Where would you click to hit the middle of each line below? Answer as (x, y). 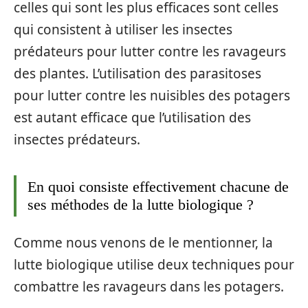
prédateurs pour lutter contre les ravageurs (150, 51)
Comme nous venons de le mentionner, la (143, 243)
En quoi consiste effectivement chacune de (158, 186)
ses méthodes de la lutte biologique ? (141, 204)
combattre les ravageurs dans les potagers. (149, 287)
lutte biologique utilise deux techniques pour (154, 265)
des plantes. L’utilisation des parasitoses (137, 73)
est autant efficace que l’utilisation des (132, 117)
